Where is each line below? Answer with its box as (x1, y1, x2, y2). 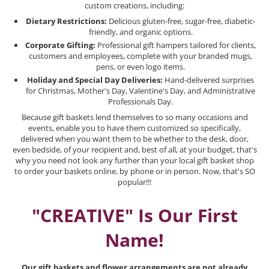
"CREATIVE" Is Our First (31, 202, 238, 228)
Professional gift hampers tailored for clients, (95, 39, 256, 50)
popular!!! (118, 176, 151, 187)
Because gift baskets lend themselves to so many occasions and (21, 111, 248, 122)
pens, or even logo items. (96, 61, 185, 72)
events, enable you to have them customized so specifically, (28, 122, 241, 133)
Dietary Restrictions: (26, 15, 107, 26)
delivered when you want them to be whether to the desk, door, (20, 133, 249, 144)
